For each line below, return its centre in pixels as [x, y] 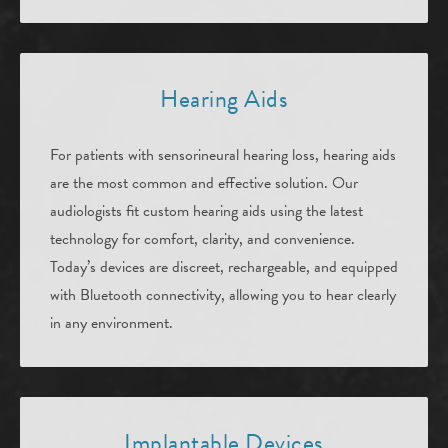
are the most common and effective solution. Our [204, 183]
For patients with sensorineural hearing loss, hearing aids [223, 155]
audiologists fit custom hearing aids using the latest [206, 211]
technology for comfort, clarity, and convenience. [202, 239]
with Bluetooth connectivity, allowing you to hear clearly [223, 295]
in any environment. [111, 323]
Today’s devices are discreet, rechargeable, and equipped [224, 267]
